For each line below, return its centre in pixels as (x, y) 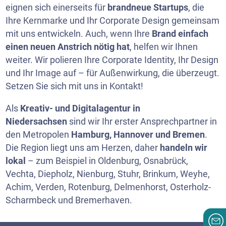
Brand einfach (180, 34)
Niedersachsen (37, 121)
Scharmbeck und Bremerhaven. (69, 200)
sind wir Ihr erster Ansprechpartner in (142, 121)
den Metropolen (39, 134)
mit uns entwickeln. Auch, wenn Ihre (79, 34)
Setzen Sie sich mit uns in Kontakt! (75, 86)
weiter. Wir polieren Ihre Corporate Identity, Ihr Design (112, 60)
